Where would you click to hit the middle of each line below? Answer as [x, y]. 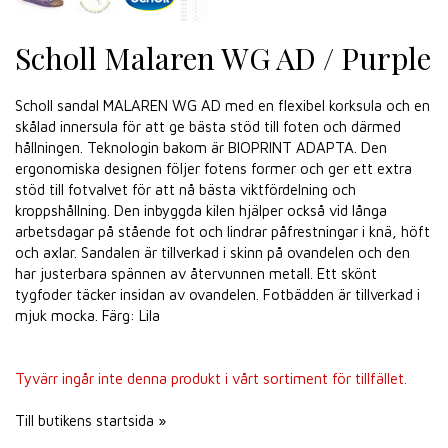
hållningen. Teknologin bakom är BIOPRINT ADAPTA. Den [201, 147]
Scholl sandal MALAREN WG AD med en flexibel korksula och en [222, 105]
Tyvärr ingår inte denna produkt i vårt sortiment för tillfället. [211, 378]
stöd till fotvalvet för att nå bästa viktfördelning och [185, 189]
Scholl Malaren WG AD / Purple [223, 58]
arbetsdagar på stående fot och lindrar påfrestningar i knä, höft [222, 231]
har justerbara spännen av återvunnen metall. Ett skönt [196, 273]
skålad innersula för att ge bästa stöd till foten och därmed [208, 126]
